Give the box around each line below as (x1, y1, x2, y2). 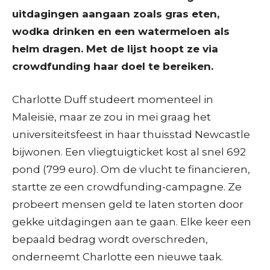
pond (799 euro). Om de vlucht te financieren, (12, 163, 250, 175)
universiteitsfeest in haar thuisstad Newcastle (12, 128, 250, 140)
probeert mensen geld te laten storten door (12, 198, 243, 210)
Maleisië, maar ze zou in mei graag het (12, 110, 211, 123)
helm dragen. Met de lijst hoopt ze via (12, 42, 218, 55)
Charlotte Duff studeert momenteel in (12, 93, 213, 105)
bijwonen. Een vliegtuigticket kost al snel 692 (12, 145, 246, 158)
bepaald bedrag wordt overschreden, (12, 233, 208, 245)
